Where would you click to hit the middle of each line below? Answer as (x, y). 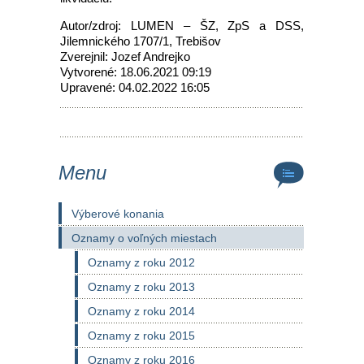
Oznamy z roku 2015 (141, 336)
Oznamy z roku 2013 (141, 287)
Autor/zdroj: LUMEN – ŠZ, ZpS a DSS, (182, 26)
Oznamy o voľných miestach (144, 238)
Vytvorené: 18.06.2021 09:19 (136, 72)
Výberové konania (118, 214)
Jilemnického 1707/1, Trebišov (141, 41)
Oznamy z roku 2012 (141, 262)
